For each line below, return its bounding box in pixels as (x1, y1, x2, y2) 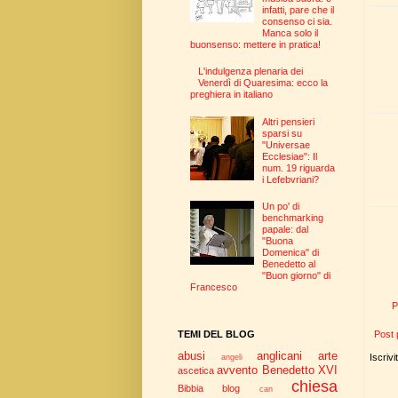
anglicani (257, 349, 303, 363)
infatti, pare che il (262, 4, 335, 15)
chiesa (291, 378, 338, 396)
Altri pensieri (262, 115, 315, 127)
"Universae (262, 139, 311, 150)
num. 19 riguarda (262, 162, 336, 173)
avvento (217, 363, 259, 378)
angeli (220, 353, 243, 362)
